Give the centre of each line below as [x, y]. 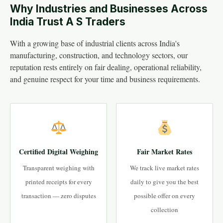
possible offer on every [165, 196]
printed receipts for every [58, 182]
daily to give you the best [165, 182]
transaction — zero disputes [58, 196]
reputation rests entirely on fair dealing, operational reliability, [106, 67]
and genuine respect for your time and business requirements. [105, 79]
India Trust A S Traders [68, 22]
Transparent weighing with [58, 168]
